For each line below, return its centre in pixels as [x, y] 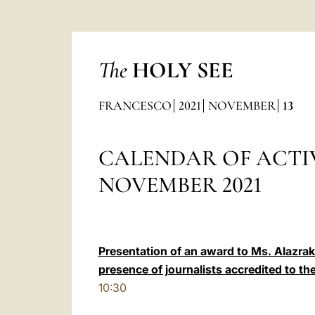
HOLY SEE [182, 70]
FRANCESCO [135, 105]
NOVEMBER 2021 [180, 185]
